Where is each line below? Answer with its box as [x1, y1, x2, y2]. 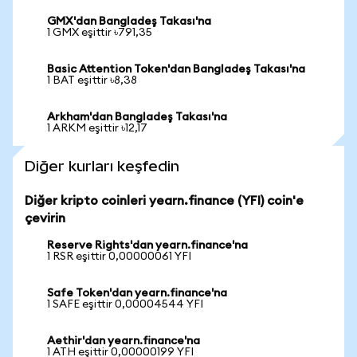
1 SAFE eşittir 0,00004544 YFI [47, 299, 203, 310]
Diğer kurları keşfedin [25, 158, 179, 175]
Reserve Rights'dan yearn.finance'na [47, 240, 248, 251]
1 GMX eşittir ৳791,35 [47, 27, 152, 38]
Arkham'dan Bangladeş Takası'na [47, 112, 227, 123]
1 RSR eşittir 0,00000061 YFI [47, 251, 191, 262]
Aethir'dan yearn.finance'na [47, 335, 200, 347]
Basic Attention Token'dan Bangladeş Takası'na [47, 64, 305, 75]
